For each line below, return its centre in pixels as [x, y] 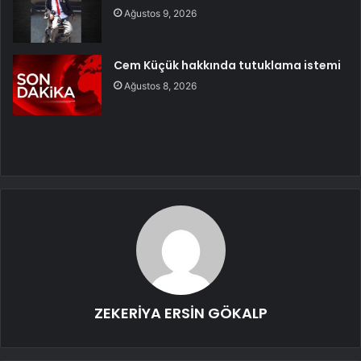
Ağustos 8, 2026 [161, 85]
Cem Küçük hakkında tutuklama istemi [228, 65]
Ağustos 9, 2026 [161, 13]
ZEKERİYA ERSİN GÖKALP [180, 313]
